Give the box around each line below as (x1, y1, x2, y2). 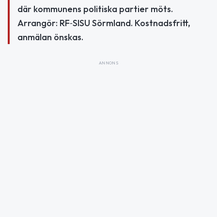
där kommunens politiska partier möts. (17, 3, 173, 15)
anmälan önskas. (17, 31, 83, 43)
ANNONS (98, 60, 119, 66)
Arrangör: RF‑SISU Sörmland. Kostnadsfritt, (17, 17, 190, 29)
